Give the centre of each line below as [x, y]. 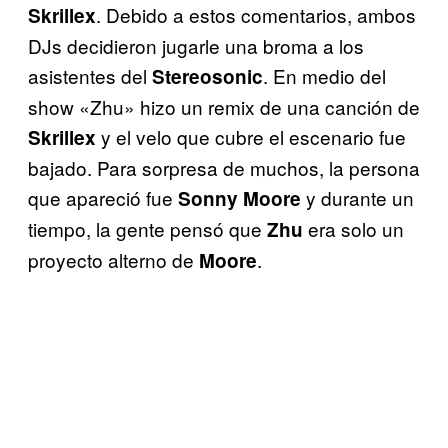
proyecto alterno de [113, 260]
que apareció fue [103, 198]
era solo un [353, 229]
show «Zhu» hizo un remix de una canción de [224, 107]
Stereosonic [207, 77]
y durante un [357, 198]
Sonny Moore [239, 199]
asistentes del [90, 76]
